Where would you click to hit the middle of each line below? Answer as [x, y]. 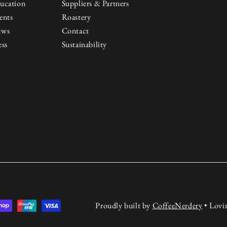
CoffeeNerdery [177, 206]
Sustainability [84, 45]
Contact [75, 31]
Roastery [76, 17]
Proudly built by [124, 206]
